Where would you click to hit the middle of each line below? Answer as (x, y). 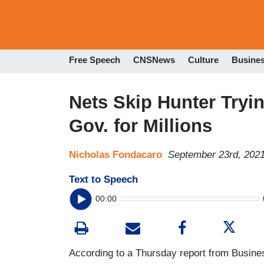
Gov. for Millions (141, 126)
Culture (203, 60)
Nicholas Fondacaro (115, 154)
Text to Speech (103, 179)
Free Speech (95, 60)
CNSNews (154, 60)
